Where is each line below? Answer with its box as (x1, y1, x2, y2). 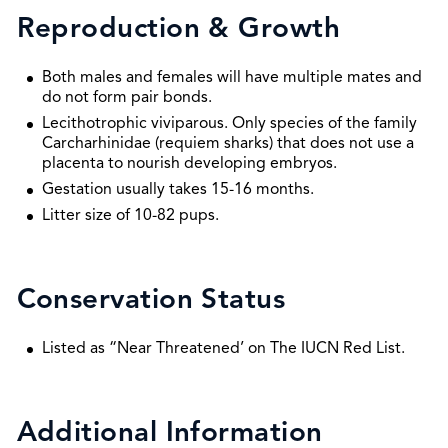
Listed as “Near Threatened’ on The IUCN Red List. (41, 338, 405, 359)
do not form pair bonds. (41, 87, 212, 108)
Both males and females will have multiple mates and (41, 67, 422, 88)
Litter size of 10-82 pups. (41, 205, 219, 226)
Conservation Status (16, 281, 286, 317)
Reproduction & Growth (16, 10, 341, 46)
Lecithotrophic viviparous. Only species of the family (41, 113, 417, 134)
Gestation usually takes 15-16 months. (41, 179, 314, 200)
